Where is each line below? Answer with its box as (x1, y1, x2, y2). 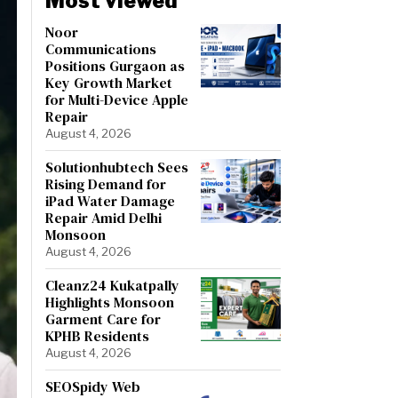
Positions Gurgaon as (45, 55, 185, 76)
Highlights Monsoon (45, 291, 174, 312)
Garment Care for (45, 308, 161, 329)
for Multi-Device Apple (45, 89, 188, 109)
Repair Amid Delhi (45, 207, 162, 227)
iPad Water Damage (45, 190, 175, 211)
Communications (45, 38, 156, 59)
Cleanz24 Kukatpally (45, 275, 179, 295)
